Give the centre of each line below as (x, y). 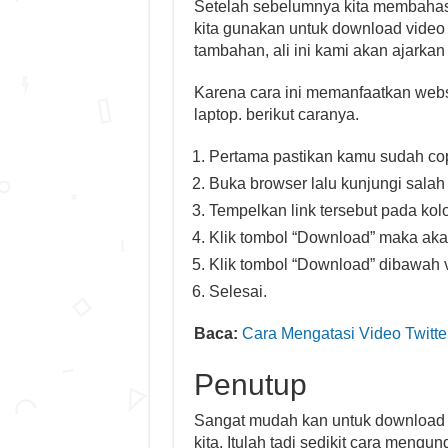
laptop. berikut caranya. (276, 114)
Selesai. (237, 291)
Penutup (250, 384)
